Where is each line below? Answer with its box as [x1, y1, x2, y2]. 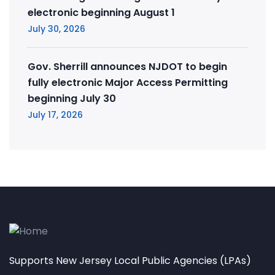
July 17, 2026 [28, 109, 83, 122]
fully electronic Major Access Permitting [28, 76, 228, 90]
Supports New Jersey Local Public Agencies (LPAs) [9, 254, 251, 268]
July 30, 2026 [28, 23, 85, 36]
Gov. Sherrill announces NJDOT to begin [28, 60, 227, 74]
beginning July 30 [28, 91, 116, 106]
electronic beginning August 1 [28, 6, 175, 20]
